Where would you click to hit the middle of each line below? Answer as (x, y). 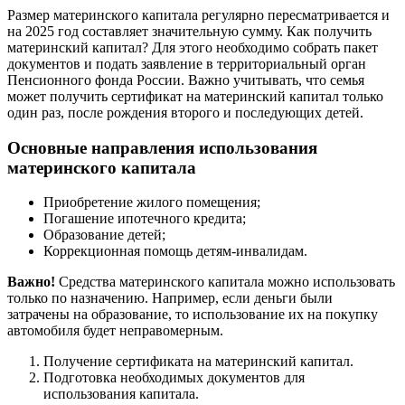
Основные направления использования (162, 147)
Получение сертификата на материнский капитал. (198, 362)
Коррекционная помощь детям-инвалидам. (175, 251)
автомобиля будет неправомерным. (115, 331)
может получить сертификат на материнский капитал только (195, 96)
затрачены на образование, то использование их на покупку (193, 315)
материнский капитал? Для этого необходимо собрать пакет (193, 47)
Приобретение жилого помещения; (152, 202)
